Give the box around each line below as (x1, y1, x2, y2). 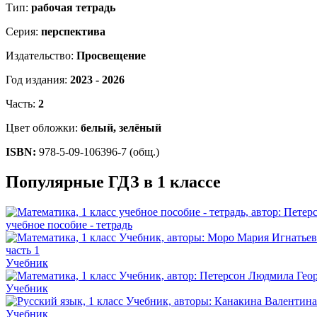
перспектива (41, 25, 105, 38)
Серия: (6, 25, 41, 38)
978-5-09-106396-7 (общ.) (36, 146, 159, 158)
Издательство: (6, 50, 76, 62)
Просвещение (76, 50, 146, 62)
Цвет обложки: (6, 122, 81, 134)
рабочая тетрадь (31, 1, 115, 14)
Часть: (6, 98, 38, 110)
